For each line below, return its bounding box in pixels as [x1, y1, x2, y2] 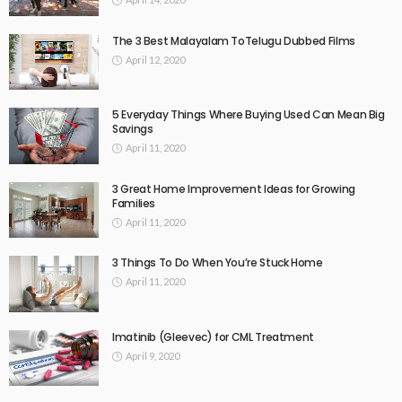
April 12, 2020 [126, 53, 185, 66]
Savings [112, 121, 153, 137]
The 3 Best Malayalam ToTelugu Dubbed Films [112, 32, 355, 48]
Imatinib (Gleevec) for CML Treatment [112, 328, 315, 345]
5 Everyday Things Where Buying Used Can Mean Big [112, 107, 385, 123]
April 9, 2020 [126, 349, 179, 362]
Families [112, 195, 156, 211]
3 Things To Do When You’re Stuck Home [112, 255, 323, 271]
